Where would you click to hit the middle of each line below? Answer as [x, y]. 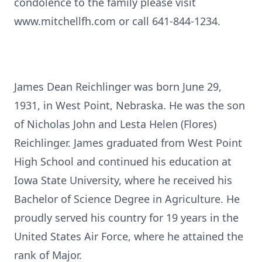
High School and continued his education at [123, 161]
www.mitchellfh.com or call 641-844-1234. [117, 21]
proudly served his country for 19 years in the [126, 218]
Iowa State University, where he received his [123, 180]
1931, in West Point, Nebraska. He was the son [130, 105]
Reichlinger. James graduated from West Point [128, 143]
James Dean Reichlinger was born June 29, [118, 87]
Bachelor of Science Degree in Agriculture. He [127, 199]
